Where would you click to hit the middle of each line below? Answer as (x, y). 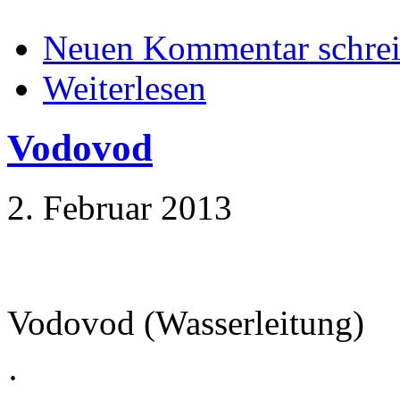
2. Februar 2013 (120, 208)
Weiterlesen (125, 88)
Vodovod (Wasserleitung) (186, 323)
